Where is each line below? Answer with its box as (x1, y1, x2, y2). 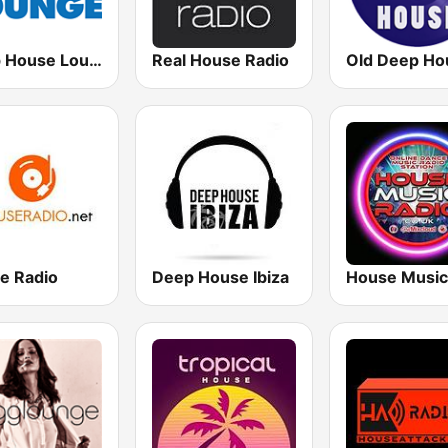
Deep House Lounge (89, 49, 102, 70)
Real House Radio (152, 49, 290, 70)
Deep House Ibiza (152, 266, 290, 287)
